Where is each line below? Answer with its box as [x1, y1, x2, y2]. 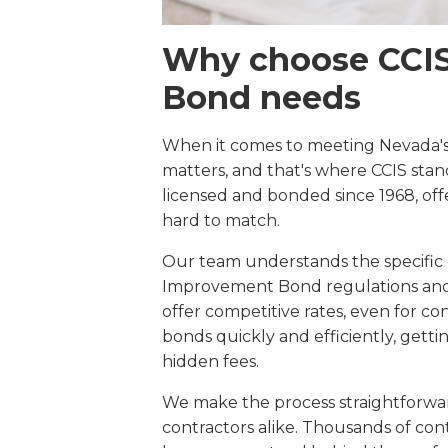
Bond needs [161, 78, 361, 117]
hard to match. [161, 211, 280, 230]
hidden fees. [161, 352, 259, 371]
